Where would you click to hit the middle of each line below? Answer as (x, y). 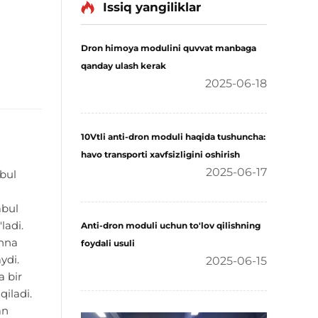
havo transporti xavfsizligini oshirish (160, 154)
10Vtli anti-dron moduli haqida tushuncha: (173, 137)
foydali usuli (108, 243)
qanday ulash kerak (124, 66)
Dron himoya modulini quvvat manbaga (169, 48)
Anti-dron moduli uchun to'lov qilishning (171, 225)
